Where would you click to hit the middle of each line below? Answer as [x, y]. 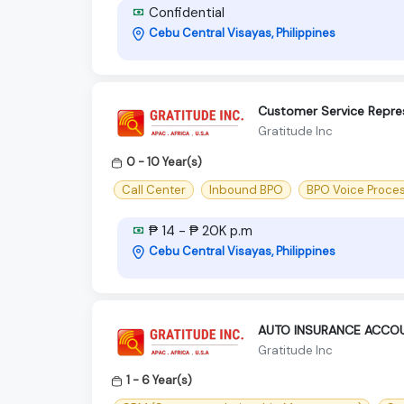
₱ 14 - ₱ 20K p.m [199, 231]
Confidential [185, 12]
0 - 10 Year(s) [164, 161]
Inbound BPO [246, 190]
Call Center [154, 190]
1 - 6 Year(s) [159, 381]
